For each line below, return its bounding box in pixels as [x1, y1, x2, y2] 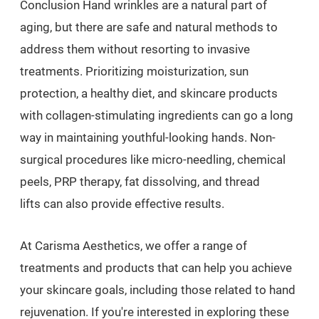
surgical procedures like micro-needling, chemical [20, 152, 286, 167]
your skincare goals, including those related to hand [20, 283, 296, 297]
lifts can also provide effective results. [20, 197, 224, 211]
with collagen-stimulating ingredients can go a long [20, 108, 293, 122]
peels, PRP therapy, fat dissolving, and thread [20, 174, 260, 189]
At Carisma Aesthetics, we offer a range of [20, 239, 247, 253]
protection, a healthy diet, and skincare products [20, 86, 278, 100]
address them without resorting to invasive [20, 42, 250, 56]
